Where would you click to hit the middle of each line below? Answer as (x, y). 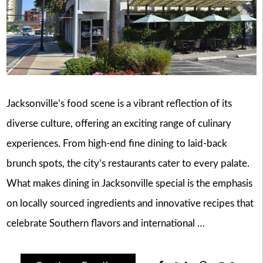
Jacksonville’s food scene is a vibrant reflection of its (119, 103)
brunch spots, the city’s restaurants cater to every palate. (128, 163)
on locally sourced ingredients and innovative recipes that (130, 203)
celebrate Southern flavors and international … (105, 223)
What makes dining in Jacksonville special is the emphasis (129, 183)
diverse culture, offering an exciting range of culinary (119, 123)
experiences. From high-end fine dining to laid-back (117, 143)
